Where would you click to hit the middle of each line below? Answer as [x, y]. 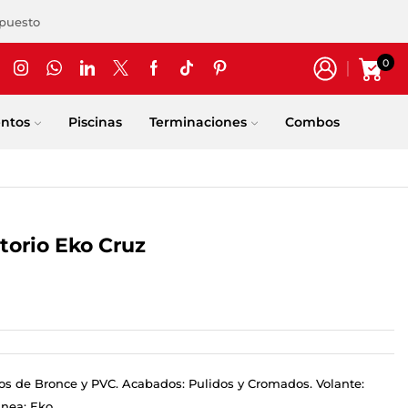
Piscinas [95, 122]
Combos [312, 122]
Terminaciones [198, 122]
